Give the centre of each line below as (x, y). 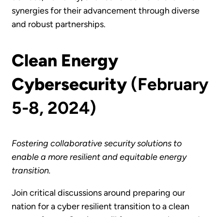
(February (168, 84)
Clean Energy (65, 60)
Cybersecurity (69, 84)
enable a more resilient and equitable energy (99, 157)
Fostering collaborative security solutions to (97, 144)
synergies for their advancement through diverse (106, 11)
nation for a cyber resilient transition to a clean (101, 207)
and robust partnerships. (59, 24)
